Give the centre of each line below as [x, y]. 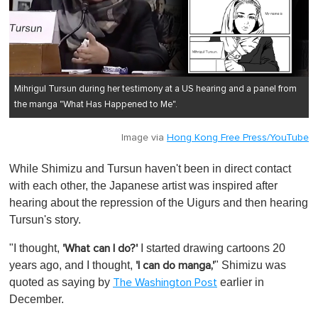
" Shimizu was [250, 265]
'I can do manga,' [175, 265]
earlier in [241, 282]
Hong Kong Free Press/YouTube [238, 137]
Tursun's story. [45, 219]
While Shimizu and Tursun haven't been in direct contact [150, 168]
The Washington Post [165, 282]
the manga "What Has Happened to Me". [96, 104]
